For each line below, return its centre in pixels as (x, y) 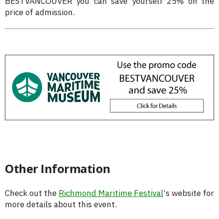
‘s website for (189, 193)
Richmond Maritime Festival (111, 193)
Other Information (58, 168)
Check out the (32, 193)
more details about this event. (61, 204)
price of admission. (40, 12)
